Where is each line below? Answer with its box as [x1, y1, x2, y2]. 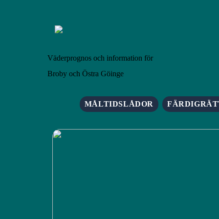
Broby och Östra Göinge [47, 69, 124, 78]
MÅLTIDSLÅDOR [84, 100, 154, 108]
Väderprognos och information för [47, 54, 153, 62]
